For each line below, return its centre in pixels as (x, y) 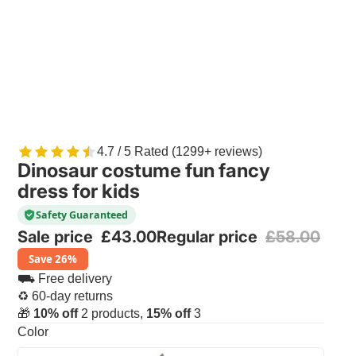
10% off (56, 314)
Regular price (209, 237)
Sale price (57, 237)
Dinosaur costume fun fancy (144, 170)
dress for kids (79, 191)
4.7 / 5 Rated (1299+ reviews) (180, 151)
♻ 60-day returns (65, 296)
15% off (168, 314)
